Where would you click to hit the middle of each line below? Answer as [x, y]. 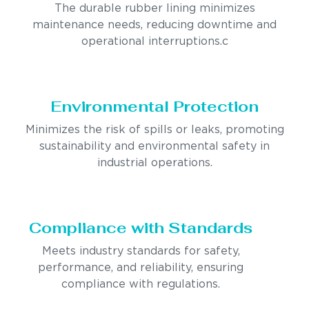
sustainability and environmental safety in [154, 146]
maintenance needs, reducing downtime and [154, 25]
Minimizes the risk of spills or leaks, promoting [154, 130]
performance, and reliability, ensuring [141, 268]
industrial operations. [154, 163]
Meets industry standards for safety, [141, 251]
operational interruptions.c [154, 41]
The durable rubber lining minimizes [154, 8]
